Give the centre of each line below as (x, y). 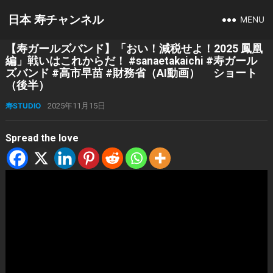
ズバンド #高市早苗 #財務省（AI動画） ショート (131, 73)
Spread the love (42, 138)
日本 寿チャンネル (56, 20)
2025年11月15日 (76, 106)
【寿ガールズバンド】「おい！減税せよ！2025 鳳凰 (134, 49)
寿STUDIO (23, 106)
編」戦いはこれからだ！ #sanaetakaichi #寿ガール (131, 61)
